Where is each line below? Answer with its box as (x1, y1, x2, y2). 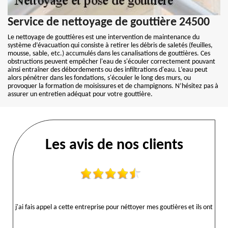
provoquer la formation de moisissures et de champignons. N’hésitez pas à (8, 82, 218, 90)
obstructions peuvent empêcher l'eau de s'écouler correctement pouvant (8, 58, 215, 66)
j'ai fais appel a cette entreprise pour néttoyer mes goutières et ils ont (15, 204, 213, 211)
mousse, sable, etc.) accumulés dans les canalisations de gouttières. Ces (8, 50, 210, 58)
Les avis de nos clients (45, 137, 183, 153)
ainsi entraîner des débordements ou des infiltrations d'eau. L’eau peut (8, 66, 208, 74)
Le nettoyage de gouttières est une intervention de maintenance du (8, 34, 199, 41)
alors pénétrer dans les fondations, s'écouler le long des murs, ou (8, 74, 191, 82)
